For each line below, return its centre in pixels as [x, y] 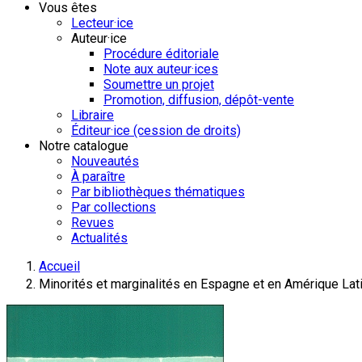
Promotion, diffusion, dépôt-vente [199, 100]
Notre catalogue [84, 146]
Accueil [59, 266]
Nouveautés [105, 161]
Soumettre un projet [159, 84]
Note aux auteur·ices [161, 69]
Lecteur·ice [102, 23]
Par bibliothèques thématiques [158, 192]
